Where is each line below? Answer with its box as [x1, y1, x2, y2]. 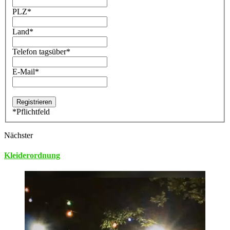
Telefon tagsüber [12, 47, 66, 56]
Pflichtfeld [16, 107, 50, 116]
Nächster [4, 130, 33, 140]
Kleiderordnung [4, 150, 60, 160]
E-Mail [12, 67, 35, 76]
